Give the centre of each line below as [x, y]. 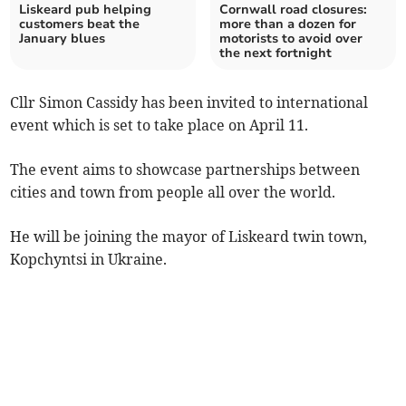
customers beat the [80, 24]
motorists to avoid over [291, 38]
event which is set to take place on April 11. [159, 125]
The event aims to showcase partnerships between [185, 169]
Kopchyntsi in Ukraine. [89, 259]
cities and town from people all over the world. [173, 192]
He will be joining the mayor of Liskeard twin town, [189, 236]
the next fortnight [275, 53]
